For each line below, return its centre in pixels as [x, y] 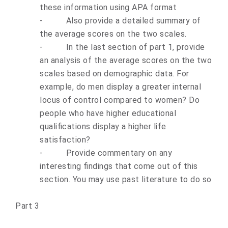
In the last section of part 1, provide [135, 47]
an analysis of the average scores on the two [126, 60]
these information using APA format [108, 7]
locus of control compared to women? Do [120, 100]
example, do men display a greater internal [120, 87]
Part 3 [27, 206]
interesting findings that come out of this [119, 166]
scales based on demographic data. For [115, 74]
